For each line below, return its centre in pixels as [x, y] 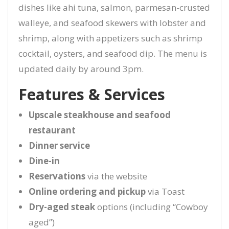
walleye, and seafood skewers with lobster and [112, 23]
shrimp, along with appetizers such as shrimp [110, 38]
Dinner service [59, 145]
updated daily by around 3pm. [81, 69]
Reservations [57, 176]
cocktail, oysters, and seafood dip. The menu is [113, 53]
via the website [116, 176]
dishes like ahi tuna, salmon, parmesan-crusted [114, 7]
